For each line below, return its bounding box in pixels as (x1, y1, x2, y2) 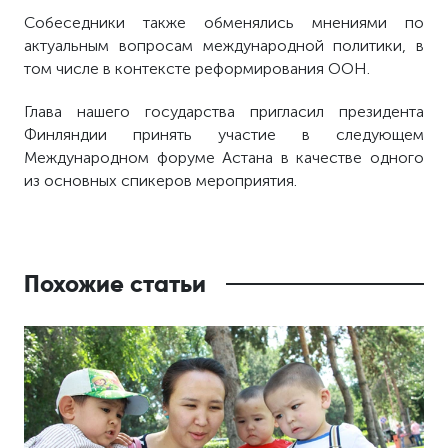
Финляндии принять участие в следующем (24, 125, 424, 144)
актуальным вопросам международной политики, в (24, 36, 424, 55)
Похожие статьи (24, 269, 207, 298)
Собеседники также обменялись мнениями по (24, 13, 424, 32)
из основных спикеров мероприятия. (24, 171, 298, 190)
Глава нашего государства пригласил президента (24, 102, 424, 121)
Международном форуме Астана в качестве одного (24, 148, 424, 167)
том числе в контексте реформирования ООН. (24, 59, 371, 78)
